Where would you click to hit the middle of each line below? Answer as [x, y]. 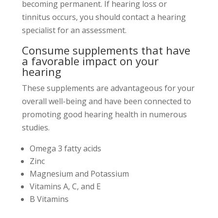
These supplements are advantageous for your [108, 88]
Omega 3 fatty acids [65, 149]
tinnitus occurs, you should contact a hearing [104, 17]
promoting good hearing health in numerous [104, 115]
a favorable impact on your [90, 61]
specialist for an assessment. [74, 30]
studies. [36, 128]
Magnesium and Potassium [79, 174]
